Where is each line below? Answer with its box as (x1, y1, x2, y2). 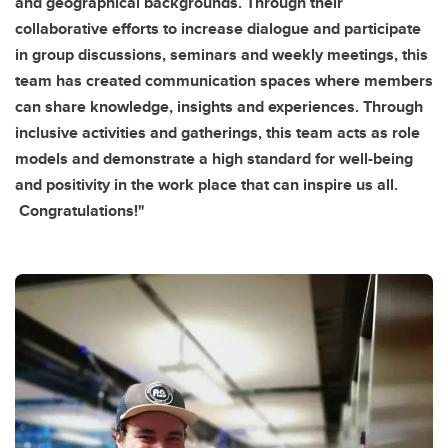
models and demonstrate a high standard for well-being (15, 147, 413, 171)
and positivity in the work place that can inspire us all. (15, 173, 398, 197)
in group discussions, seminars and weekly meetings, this (15, 43, 428, 67)
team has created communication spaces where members (15, 69, 433, 93)
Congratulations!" (15, 199, 145, 223)
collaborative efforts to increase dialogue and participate (15, 17, 421, 41)
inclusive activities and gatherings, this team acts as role (15, 121, 420, 145)
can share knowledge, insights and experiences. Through (15, 95, 423, 119)
